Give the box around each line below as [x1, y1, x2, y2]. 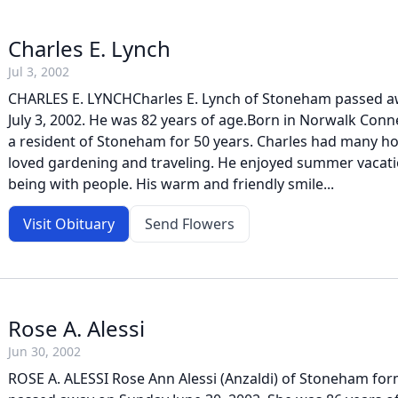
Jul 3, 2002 [8, 63, 69, 80]
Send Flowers [145, 214, 235, 234]
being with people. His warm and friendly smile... [8, 174, 334, 194]
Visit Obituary [23, 214, 115, 234]
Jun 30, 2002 [8, 343, 81, 360]
